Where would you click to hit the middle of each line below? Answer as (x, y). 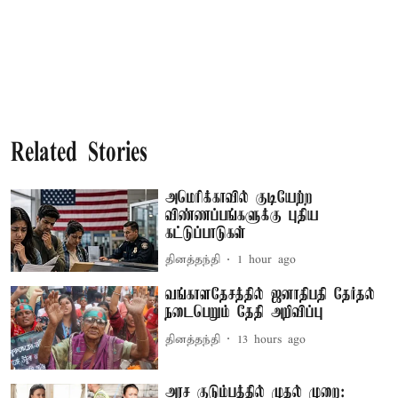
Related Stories (79, 154)
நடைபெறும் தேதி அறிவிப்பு (245, 313)
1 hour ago (267, 260)
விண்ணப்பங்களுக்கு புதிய (243, 215)
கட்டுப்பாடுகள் (206, 233)
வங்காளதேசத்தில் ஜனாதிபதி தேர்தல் (271, 295)
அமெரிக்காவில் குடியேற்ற (239, 198)
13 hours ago (272, 339)
